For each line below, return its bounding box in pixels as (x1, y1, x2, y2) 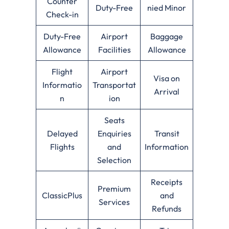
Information (145, 141, 189, 152)
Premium (98, 183, 131, 194)
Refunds (152, 203, 181, 214)
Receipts (151, 176, 182, 187)
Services (99, 196, 130, 207)
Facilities (98, 44, 131, 55)
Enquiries (97, 128, 131, 139)
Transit (154, 128, 179, 139)
